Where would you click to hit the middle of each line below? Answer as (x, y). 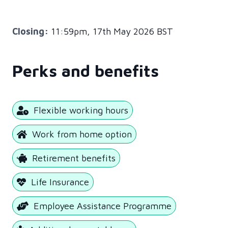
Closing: (30, 31)
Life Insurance (60, 182)
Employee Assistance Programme (102, 206)
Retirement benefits (74, 158)
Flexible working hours (81, 110)
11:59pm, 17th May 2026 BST (111, 31)
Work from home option (82, 134)
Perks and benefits (85, 71)
